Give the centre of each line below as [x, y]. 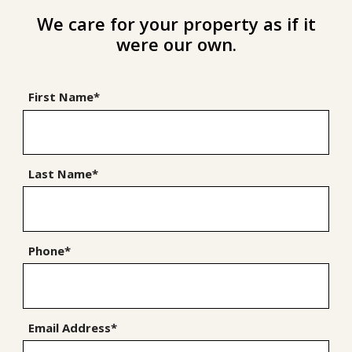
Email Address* [73, 327]
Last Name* [64, 173]
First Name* [64, 97]
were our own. [176, 44]
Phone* [50, 250]
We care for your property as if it [176, 24]
